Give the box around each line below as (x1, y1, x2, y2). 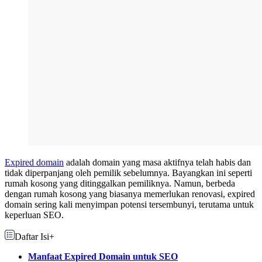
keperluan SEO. (5, 210, 64, 220)
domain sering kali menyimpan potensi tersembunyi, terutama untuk (5, 199, 254, 210)
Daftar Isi (15, 232, 49, 242)
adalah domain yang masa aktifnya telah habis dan (64, 157, 251, 168)
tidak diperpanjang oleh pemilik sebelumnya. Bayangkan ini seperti (5, 168, 252, 178)
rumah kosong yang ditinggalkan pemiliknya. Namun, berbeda (5, 178, 235, 189)
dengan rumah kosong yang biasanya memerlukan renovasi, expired (5, 189, 255, 199)
